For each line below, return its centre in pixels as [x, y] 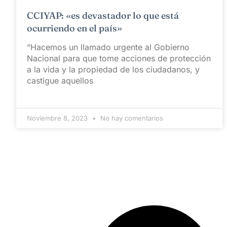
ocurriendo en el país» [74, 28]
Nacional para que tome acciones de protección [119, 58]
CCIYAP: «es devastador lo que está [103, 15]
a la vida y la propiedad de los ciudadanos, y [113, 69]
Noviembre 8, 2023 [58, 118]
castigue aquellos [60, 80]
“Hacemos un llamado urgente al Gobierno [108, 47]
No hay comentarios [131, 118]
